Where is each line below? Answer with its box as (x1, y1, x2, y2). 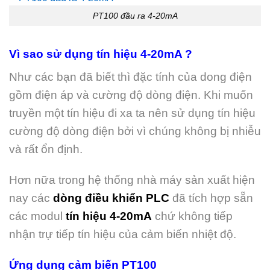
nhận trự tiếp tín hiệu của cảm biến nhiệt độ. (9, 228, 236, 241)
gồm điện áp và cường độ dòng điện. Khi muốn (9, 89, 253, 102)
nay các (9, 192, 53, 205)
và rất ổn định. (9, 143, 83, 156)
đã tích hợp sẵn (172, 192, 253, 205)
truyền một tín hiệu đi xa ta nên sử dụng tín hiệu (9, 107, 256, 120)
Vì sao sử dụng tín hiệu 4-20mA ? (9, 48, 192, 61)
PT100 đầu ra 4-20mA (92, 10, 178, 20)
